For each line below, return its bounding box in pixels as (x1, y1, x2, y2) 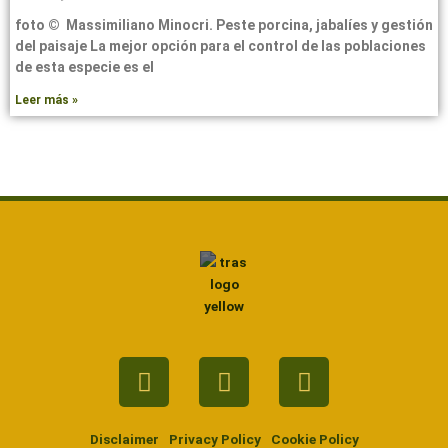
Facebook (142, 354, 251, 384)
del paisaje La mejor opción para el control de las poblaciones (15, 38, 426, 55)
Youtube (302, 354, 396, 384)
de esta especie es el (15, 59, 154, 76)
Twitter (222, 354, 304, 384)
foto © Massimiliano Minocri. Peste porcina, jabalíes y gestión (15, 17, 433, 34)
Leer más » (15, 93, 78, 108)
